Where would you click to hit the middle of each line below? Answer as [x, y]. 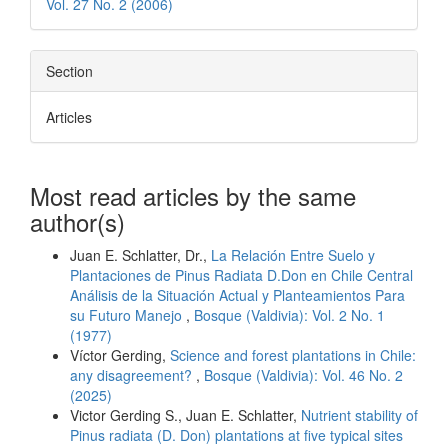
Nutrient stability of [359, 415]
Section [69, 71]
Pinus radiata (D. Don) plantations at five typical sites [236, 435]
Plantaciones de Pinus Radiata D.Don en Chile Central [241, 275]
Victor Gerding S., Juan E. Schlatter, [185, 415]
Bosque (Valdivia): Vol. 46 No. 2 [303, 375]
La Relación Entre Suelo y [293, 255]
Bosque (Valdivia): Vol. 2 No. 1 [289, 315]
